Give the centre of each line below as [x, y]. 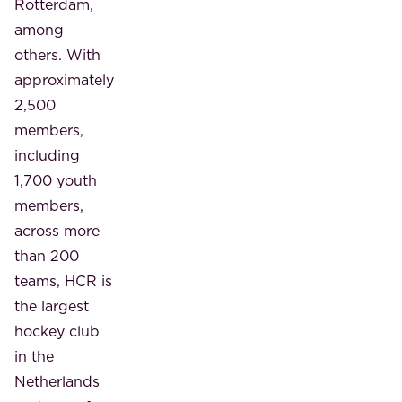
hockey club [57, 331]
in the [34, 356]
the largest [52, 306]
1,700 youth [56, 180]
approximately [64, 79]
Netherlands [57, 381]
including [47, 155]
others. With [57, 54]
